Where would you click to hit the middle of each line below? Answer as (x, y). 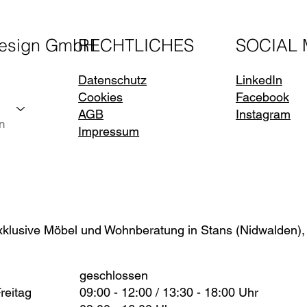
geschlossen (114, 275)
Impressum (109, 132)
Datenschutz (113, 80)
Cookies (101, 97)
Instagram (263, 114)
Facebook (262, 97)
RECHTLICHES (136, 45)
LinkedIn (259, 80)
